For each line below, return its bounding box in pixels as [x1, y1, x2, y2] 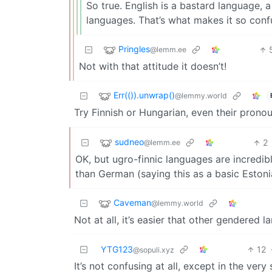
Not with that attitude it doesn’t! [79, 60, 226, 73]
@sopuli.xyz [133, 245, 174, 255]
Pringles [118, 44, 150, 55]
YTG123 [101, 244, 133, 255]
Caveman [114, 197, 151, 208]
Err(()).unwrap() [114, 90, 175, 101]
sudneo [115, 137, 144, 148]
